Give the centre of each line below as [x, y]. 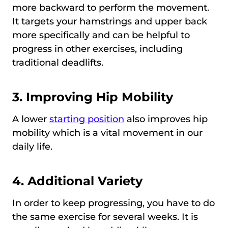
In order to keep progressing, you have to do [113, 203]
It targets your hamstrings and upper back [110, 21]
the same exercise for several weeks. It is [105, 217]
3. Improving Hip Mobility [93, 97]
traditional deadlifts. [58, 62]
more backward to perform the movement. [111, 7]
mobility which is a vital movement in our [107, 133]
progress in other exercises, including [97, 49]
